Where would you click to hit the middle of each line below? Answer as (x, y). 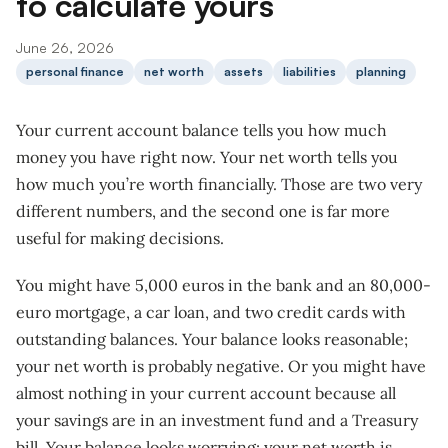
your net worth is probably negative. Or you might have (221, 365)
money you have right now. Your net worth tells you (207, 156)
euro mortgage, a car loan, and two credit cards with (211, 311)
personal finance (75, 71)
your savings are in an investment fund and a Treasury (217, 419)
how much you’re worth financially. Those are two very (219, 183)
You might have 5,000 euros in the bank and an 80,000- (223, 284)
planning (381, 71)
